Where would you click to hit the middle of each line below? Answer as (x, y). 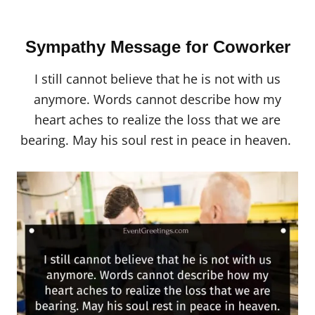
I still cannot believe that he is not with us (157, 78)
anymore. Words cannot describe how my (157, 99)
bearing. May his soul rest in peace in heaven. (157, 140)
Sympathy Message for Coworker (157, 46)
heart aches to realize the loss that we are (157, 119)
